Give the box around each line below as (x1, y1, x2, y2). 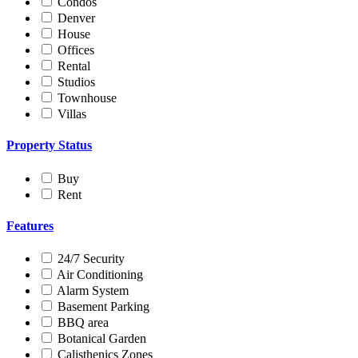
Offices (58, 43, 94, 58)
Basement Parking (58, 300, 149, 314)
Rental (58, 59, 90, 74)
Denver (58, 11, 95, 26)
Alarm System (57, 284, 129, 298)
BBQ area (58, 316, 109, 330)
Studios (58, 75, 95, 89)
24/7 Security (58, 252, 125, 266)
